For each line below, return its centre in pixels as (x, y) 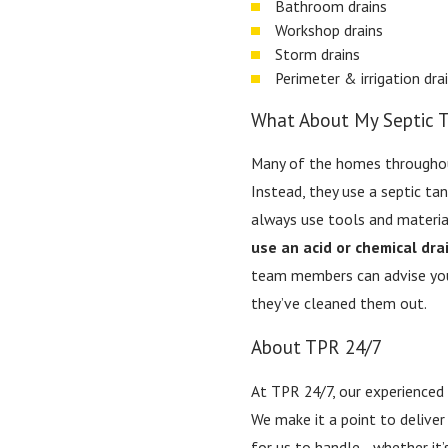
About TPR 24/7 (317, 347)
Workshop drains (328, 29)
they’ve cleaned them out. (339, 303)
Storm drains (317, 53)
